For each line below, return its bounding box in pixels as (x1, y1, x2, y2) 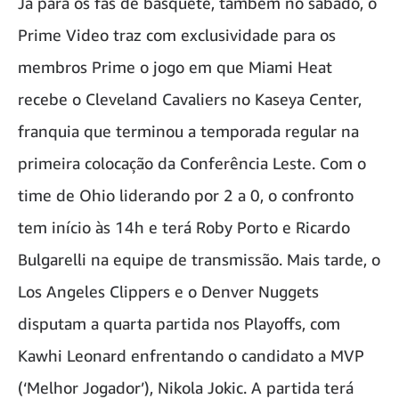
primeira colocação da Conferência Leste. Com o (18, 153, 366, 174)
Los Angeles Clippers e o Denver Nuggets (18, 281, 319, 302)
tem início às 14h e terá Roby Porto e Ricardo (18, 217, 350, 238)
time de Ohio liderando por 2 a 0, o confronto (18, 185, 354, 206)
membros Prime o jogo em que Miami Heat (18, 57, 332, 77)
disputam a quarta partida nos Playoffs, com (18, 313, 340, 334)
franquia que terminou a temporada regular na (18, 121, 359, 142)
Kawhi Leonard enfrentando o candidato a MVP (18, 346, 364, 366)
